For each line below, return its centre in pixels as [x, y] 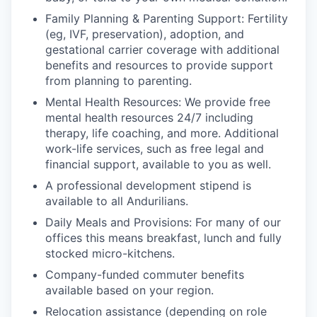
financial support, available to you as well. [158, 164]
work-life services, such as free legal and [155, 149]
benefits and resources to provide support [159, 65]
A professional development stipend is [148, 185]
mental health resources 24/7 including [149, 117]
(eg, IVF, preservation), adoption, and [145, 34]
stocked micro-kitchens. [110, 253]
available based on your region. [129, 290]
